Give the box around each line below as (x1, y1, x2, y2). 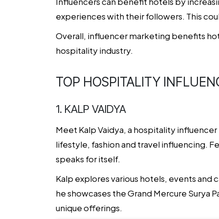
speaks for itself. (56, 153, 120, 164)
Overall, (56, 30, 88, 41)
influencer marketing (88, 30, 170, 41)
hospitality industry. (56, 45, 134, 56)
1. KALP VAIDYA (56, 103, 126, 115)
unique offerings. (56, 202, 122, 213)
